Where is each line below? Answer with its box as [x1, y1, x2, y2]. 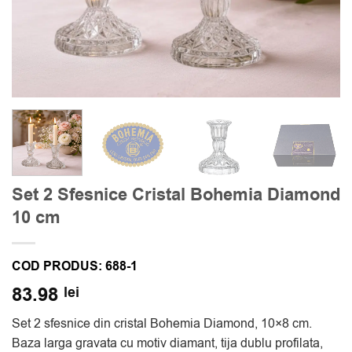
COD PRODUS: [12, 257, 105, 275]
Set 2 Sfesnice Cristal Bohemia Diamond [12, 181, 340, 207]
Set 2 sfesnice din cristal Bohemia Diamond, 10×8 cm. [12, 314, 312, 332]
